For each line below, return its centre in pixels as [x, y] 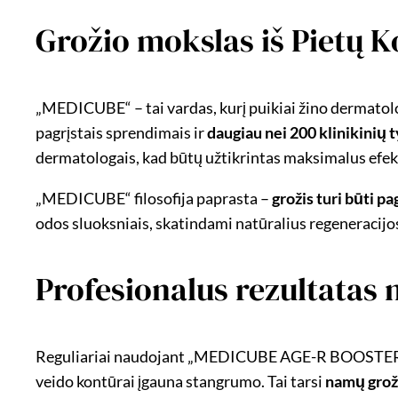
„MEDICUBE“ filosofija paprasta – [154, 198]
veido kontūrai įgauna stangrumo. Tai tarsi [180, 381]
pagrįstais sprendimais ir [121, 132]
